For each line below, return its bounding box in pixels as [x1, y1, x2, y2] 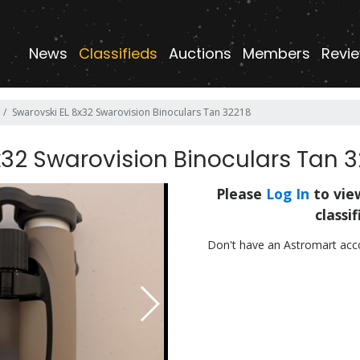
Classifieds [79, 43, 157, 63]
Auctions [169, 43, 231, 63]
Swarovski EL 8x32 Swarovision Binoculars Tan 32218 [12, 105, 251, 119]
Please [216, 184, 266, 203]
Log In [266, 184, 309, 203]
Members [243, 43, 310, 63]
